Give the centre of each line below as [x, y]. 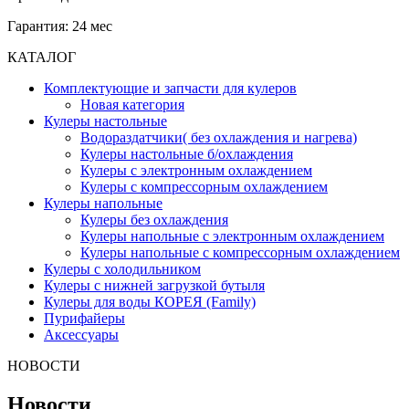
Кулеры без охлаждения [154, 219]
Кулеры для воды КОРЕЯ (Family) [150, 301]
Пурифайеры [84, 318]
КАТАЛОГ [42, 57]
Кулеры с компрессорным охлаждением [204, 186]
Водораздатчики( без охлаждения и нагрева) [219, 137]
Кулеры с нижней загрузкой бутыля [154, 285]
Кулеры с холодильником [122, 268]
